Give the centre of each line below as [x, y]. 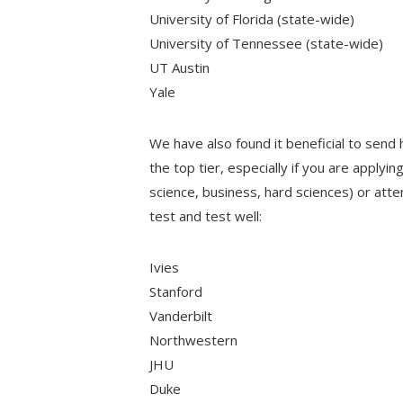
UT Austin [180, 67]
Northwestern [194, 340]
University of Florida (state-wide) [252, 18]
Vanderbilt [181, 315]
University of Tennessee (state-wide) [267, 43]
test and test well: [206, 215]
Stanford [176, 291]
